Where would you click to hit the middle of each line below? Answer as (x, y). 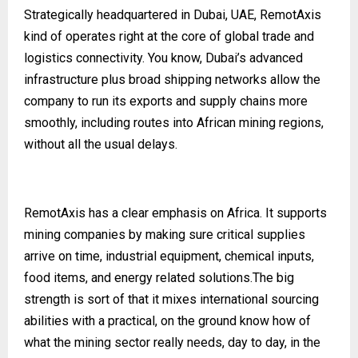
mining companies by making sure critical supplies (165, 234)
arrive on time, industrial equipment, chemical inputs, (169, 256)
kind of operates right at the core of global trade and (169, 36)
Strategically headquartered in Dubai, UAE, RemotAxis (173, 14)
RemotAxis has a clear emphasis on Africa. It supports (175, 213)
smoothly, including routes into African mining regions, (174, 122)
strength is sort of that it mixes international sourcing (171, 299)
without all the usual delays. (101, 144)
